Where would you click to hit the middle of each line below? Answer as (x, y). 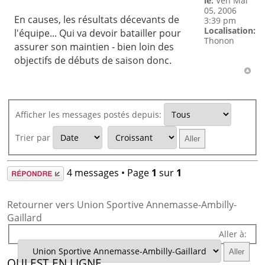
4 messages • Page (109, 172)
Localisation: (230, 31)
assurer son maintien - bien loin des (94, 46)
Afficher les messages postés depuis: (89, 115)
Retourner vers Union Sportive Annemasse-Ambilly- (122, 204)
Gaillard (24, 217)
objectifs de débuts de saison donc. (93, 60)
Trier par (34, 138)
